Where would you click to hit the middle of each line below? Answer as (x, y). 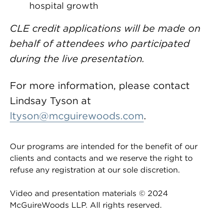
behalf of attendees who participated (100, 43)
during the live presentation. (77, 58)
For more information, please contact (100, 85)
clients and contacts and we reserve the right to (101, 158)
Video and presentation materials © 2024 (89, 193)
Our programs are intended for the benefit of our (104, 146)
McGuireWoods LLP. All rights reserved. (86, 205)
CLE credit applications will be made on (105, 28)
